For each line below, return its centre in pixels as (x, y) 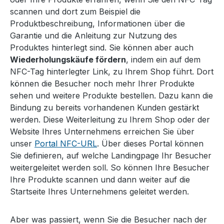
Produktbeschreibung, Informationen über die (97, 24)
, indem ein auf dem (163, 60)
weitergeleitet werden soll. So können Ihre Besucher (110, 168)
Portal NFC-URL (66, 144)
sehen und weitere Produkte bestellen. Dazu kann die (111, 96)
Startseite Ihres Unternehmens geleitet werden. (99, 192)
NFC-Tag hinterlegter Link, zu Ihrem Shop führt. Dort (112, 72)
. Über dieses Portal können (150, 144)
